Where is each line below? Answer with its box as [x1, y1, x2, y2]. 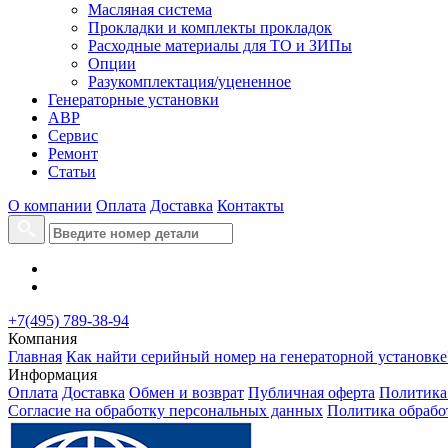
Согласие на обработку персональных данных [8, 401, 323, 419]
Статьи [48, 162, 96, 180]
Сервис [48, 126, 98, 144]
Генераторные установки [48, 90, 219, 108]
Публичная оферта [248, 383, 375, 401]
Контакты [217, 196, 284, 214]
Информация [8, 365, 97, 383]
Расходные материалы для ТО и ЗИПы [88, 36, 352, 54]
